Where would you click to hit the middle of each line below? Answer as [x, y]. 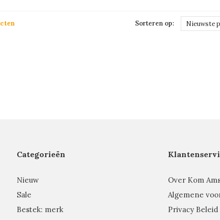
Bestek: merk [40, 210]
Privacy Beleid [193, 210]
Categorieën [41, 154]
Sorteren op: [155, 24]
